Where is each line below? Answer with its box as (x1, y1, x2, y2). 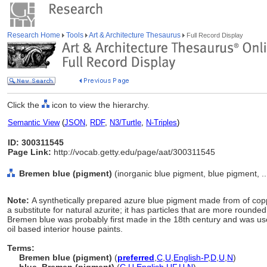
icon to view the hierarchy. (49, 100, 150, 110)
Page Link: (8, 147, 51, 157)
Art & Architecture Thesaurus (88, 31, 182, 39)
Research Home (7, 31, 62, 39)
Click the (7, 100, 42, 110)
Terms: (7, 243, 35, 253)
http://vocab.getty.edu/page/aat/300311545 (51, 147, 215, 157)
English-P (173, 253, 208, 262)
